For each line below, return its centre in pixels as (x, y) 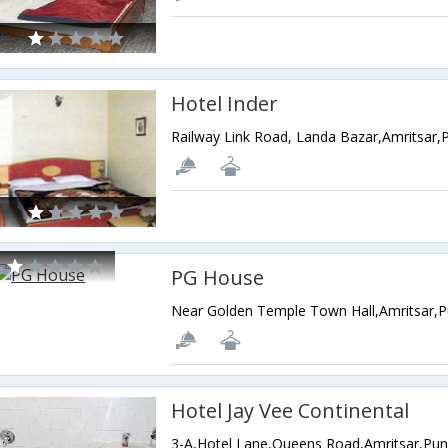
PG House (218, 278)
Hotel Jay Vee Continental (290, 411)
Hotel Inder (225, 104)
